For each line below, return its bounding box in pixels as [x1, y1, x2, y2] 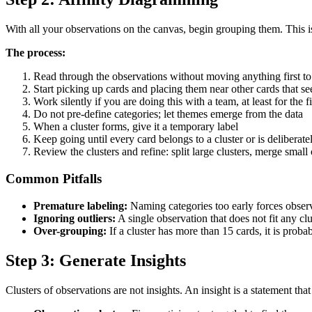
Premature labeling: [33, 199, 127, 212]
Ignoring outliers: [33, 212, 116, 224]
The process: [6, 47, 65, 59]
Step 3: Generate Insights [6, 251, 186, 270]
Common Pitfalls [6, 171, 102, 186]
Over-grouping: [33, 224, 107, 237]
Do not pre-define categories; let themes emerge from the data [33, 108, 303, 120]
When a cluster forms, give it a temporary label [33, 120, 238, 133]
